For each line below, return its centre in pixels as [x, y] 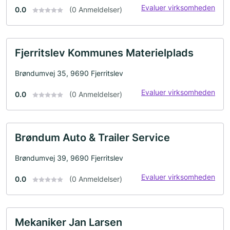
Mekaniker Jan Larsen [69, 222]
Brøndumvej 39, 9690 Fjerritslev [69, 158]
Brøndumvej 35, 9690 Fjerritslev [69, 73]
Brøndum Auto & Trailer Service [92, 137]
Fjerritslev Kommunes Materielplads [104, 53]
